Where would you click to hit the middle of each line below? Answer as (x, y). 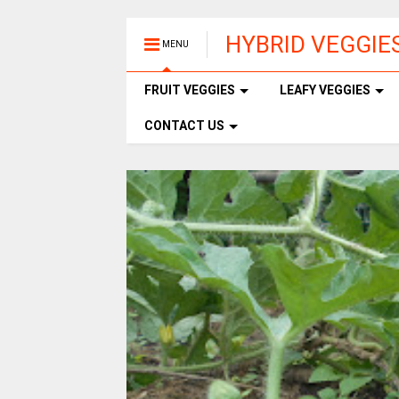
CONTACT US (184, 126)
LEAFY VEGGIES (325, 90)
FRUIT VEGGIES (190, 90)
